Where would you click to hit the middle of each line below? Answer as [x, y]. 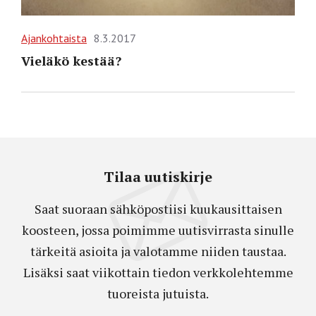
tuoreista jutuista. [158, 294]
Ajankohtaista [54, 38]
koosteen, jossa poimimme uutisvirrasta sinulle [158, 230]
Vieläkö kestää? [71, 61]
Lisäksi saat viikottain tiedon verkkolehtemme [158, 273]
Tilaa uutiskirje [158, 177]
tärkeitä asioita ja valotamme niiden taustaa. [158, 251]
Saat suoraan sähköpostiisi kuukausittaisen [158, 209]
